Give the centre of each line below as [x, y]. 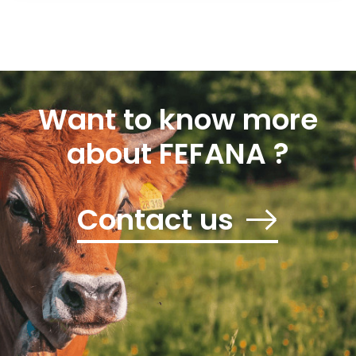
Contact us [156, 220]
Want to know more [178, 120]
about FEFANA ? [178, 154]
